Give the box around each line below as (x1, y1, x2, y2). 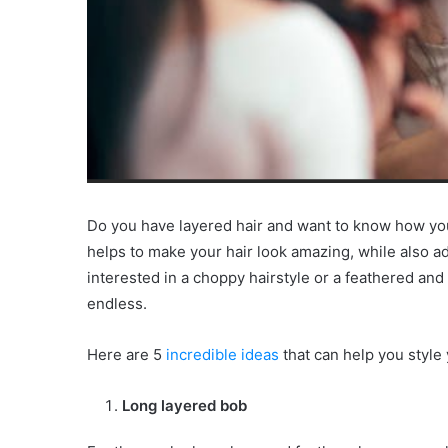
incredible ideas (162, 345, 279, 365)
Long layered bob (122, 396, 247, 416)
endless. (87, 294, 147, 314)
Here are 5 (87, 345, 162, 365)
